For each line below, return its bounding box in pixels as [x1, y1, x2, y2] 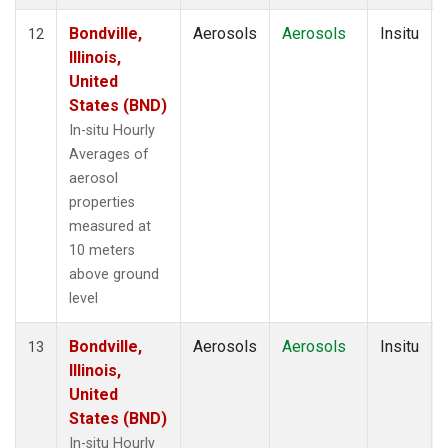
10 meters [69, 241, 135, 259]
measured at [69, 217, 151, 235]
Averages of [69, 145, 149, 163]
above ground [69, 265, 159, 283]
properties [69, 193, 135, 211]
